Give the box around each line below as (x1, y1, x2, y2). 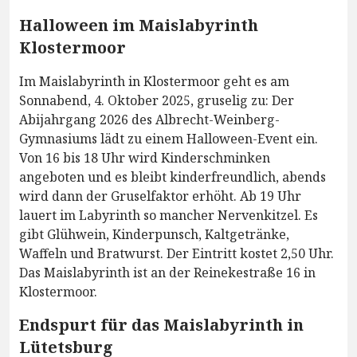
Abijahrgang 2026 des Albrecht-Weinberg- (19, 111, 280, 129)
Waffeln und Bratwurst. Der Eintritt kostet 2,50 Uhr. (19, 245, 334, 263)
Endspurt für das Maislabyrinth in (19, 314, 304, 336)
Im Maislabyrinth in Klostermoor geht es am (19, 73, 289, 91)
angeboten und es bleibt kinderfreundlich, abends (19, 168, 326, 186)
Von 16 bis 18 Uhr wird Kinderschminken (19, 149, 270, 167)
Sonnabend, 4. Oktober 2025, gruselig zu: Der (19, 92, 294, 110)
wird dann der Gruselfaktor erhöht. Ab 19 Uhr (19, 187, 301, 206)
